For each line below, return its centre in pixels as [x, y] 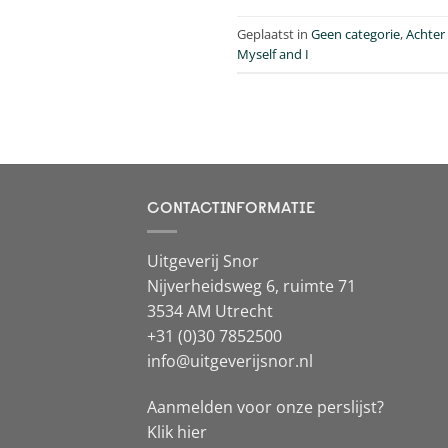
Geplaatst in [274, 33]
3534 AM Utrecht [210, 311]
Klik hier [177, 431]
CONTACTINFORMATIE [231, 206]
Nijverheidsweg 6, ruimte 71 [251, 286]
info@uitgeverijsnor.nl [230, 361]
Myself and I [273, 53]
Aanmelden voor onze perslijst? [265, 406]
